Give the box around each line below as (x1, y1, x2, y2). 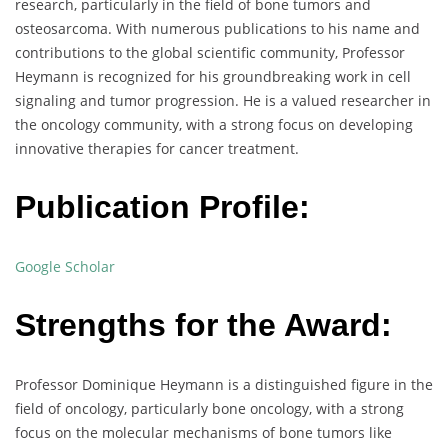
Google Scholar (15, 256, 115, 276)
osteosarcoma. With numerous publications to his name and (15, 18, 420, 38)
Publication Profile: (15, 189, 310, 226)
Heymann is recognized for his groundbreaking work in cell (15, 66, 411, 86)
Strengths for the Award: (15, 307, 392, 344)
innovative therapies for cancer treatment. (15, 138, 299, 158)
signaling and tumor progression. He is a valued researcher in (15, 90, 431, 110)
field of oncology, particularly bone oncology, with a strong (15, 398, 404, 418)
